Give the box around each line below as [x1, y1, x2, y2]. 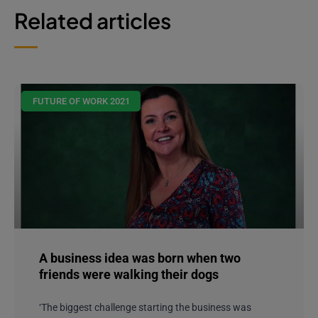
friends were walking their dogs [39, 266, 219, 282]
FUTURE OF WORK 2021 [32, 95, 130, 106]
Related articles [14, 6, 171, 34]
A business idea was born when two [39, 250, 241, 265]
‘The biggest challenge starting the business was [39, 301, 251, 313]
